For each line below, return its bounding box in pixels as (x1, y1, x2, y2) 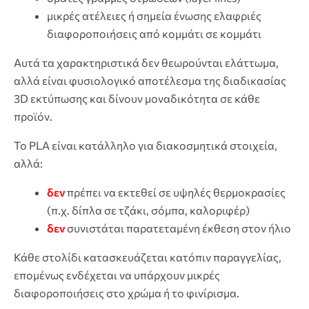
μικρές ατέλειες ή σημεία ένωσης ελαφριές (47, 9, 261, 23)
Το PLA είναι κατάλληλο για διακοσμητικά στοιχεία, (14, 139, 277, 152)
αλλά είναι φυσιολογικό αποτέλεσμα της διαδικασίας (14, 74, 286, 88)
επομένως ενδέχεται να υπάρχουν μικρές (14, 268, 220, 282)
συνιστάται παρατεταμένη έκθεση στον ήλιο (65, 221, 291, 235)
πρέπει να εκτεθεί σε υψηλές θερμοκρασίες (65, 186, 286, 199)
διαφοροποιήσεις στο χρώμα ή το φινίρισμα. (14, 286, 239, 300)
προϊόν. (14, 110, 52, 123)
